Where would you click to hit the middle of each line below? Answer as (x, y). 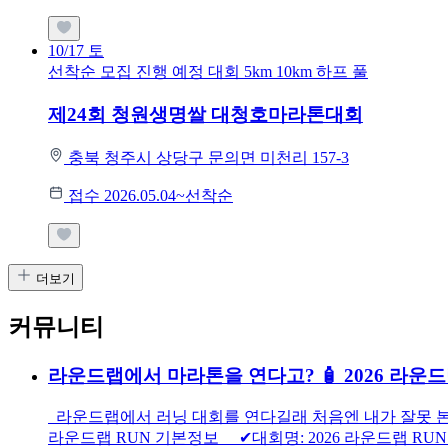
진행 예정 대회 (190, 72)
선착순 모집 (90, 72)
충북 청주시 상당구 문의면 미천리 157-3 (208, 157)
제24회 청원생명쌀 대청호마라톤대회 (205, 115)
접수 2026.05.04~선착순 (150, 195)
